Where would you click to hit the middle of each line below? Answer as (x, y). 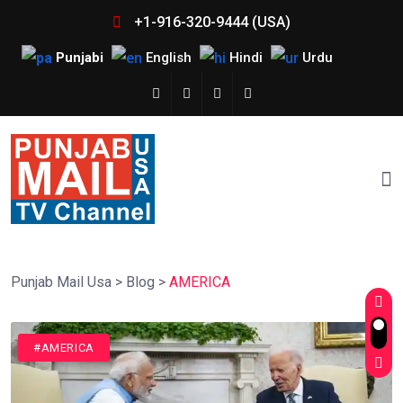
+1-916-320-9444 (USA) (210, 22)
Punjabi (79, 58)
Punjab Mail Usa (61, 282)
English (168, 58)
